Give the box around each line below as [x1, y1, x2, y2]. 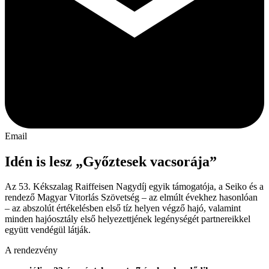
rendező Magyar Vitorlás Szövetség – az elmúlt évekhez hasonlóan [5, 192, 258, 203]
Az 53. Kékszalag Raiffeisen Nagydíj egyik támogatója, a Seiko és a [5, 181, 264, 192]
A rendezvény [5, 245, 58, 256]
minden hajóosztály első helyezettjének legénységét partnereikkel [5, 214, 250, 225]
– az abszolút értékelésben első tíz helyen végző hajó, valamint [5, 203, 241, 214]
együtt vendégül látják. [5, 225, 91, 235]
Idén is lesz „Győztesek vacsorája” [5, 153, 217, 169]
